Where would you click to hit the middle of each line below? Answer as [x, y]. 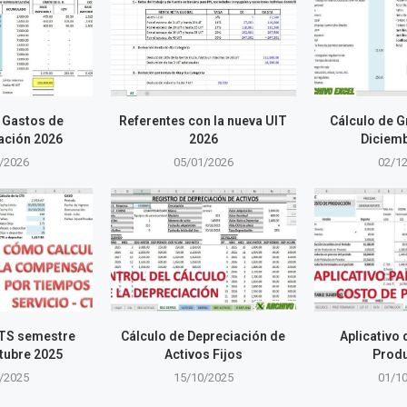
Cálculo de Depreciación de [203, 337]
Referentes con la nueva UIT [203, 120]
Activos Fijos [203, 355]
